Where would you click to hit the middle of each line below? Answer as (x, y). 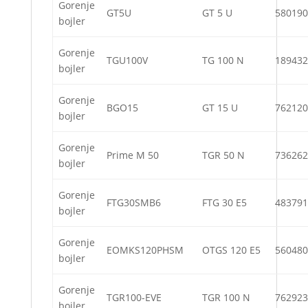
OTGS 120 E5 (231, 250)
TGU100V (127, 60)
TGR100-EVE (134, 298)
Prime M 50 (133, 155)
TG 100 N (223, 60)
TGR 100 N (226, 298)
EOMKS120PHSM (145, 250)
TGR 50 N (223, 155)
